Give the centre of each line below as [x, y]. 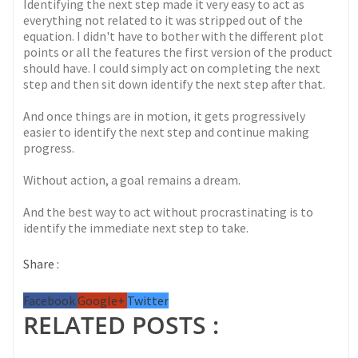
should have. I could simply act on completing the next [172, 68]
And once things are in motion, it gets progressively [165, 116]
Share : [42, 264]
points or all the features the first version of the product [178, 52]
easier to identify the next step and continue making [167, 132]
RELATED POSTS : [121, 325]
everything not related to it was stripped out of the [163, 20]
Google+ [103, 301]
